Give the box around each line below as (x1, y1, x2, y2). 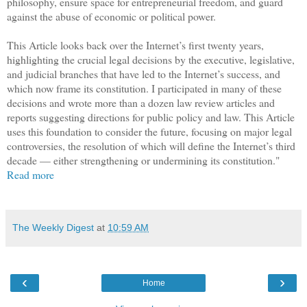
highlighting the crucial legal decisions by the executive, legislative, (7, 51, 295, 66)
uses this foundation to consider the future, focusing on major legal (7, 123, 292, 138)
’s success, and (217, 66, 280, 81)
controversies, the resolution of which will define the (7, 138, 233, 153)
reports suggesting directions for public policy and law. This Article (7, 109, 295, 124)
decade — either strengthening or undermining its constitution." (7, 152, 280, 167)
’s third (266, 138, 295, 153)
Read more (7, 167, 54, 182)
